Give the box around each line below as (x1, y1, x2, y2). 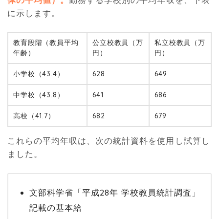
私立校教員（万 (154, 38, 205, 47)
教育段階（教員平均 (13, 38, 79, 47)
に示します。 (7, 7, 61, 18)
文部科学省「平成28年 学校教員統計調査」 (29, 187, 201, 198)
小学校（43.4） (13, 69, 65, 79)
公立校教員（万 (92, 38, 143, 47)
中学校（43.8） (13, 90, 65, 100)
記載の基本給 (29, 202, 82, 213)
